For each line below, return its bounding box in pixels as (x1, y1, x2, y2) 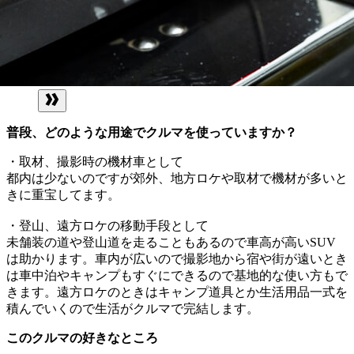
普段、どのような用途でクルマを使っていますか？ (6, 125, 297, 139)
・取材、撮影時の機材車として (6, 154, 183, 168)
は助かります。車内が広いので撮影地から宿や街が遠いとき (6, 251, 348, 265)
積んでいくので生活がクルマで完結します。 (6, 301, 259, 315)
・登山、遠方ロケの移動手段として (6, 218, 209, 232)
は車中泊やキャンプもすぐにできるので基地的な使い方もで (6, 268, 348, 282)
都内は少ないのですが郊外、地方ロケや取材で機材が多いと (6, 171, 348, 185)
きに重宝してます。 (6, 187, 120, 201)
